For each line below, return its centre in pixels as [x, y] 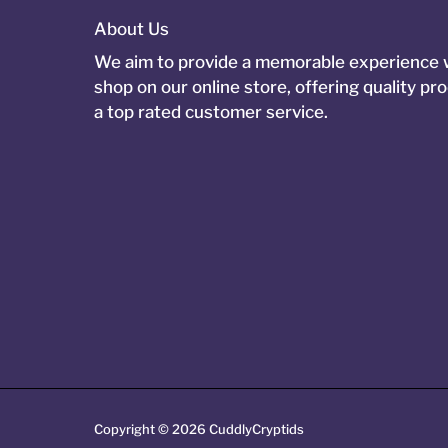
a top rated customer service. [211, 112]
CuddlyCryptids [256, 429]
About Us [131, 29]
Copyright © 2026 [151, 429]
